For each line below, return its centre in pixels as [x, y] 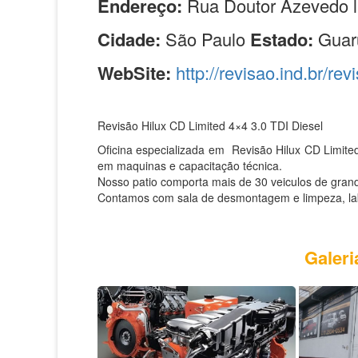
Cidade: [129, 40]
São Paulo [205, 39]
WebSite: [137, 73]
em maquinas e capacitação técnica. [190, 166]
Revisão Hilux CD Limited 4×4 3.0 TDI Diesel [210, 126]
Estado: [284, 40]
